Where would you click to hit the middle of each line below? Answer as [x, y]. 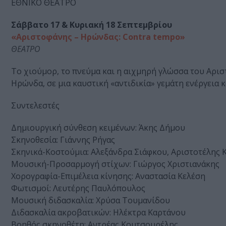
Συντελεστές [35, 106]
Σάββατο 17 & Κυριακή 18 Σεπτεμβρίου [92, 25]
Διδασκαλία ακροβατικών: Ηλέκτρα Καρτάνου [98, 213]
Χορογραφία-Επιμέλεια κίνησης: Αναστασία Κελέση [108, 176]
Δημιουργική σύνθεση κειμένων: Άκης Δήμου [98, 128]
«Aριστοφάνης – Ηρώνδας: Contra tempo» [99, 37]
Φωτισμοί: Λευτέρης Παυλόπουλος [78, 188]
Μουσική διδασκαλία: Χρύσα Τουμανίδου [91, 201]
